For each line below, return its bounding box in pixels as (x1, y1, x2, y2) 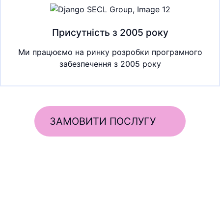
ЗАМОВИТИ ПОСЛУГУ (50, 115, 156, 127)
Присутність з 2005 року (52, 26, 168, 38)
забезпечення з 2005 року (59, 58, 161, 69)
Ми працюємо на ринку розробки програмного (18, 47, 202, 57)
